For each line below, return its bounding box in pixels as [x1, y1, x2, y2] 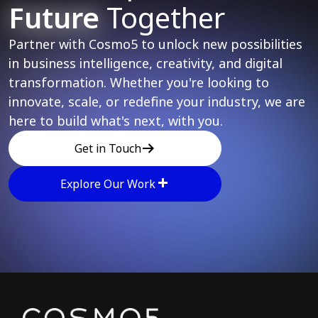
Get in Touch [75, 141, 141, 157]
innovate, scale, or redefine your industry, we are [9, 93, 305, 111]
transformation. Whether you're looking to [9, 74, 269, 92]
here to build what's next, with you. [9, 112, 223, 130]
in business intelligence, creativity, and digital [9, 55, 283, 72]
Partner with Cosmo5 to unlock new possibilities [9, 35, 302, 53]
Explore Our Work [60, 176, 155, 192]
